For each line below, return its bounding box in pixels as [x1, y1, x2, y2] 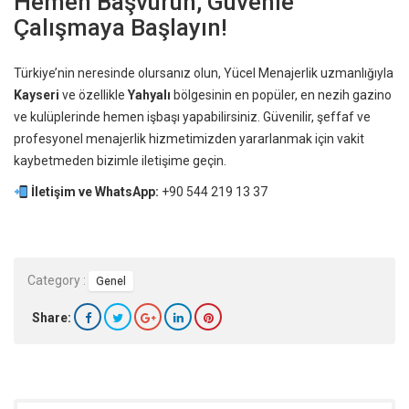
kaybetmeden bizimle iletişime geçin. [14, 153, 226, 169]
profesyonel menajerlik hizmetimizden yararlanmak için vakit [14, 131, 364, 147]
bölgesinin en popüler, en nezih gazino [171, 88, 392, 103]
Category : [27, 272, 86, 288]
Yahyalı [128, 88, 171, 103]
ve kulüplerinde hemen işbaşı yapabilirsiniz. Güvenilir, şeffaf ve [14, 110, 371, 125]
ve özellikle [59, 88, 128, 103]
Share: [32, 309, 71, 325]
